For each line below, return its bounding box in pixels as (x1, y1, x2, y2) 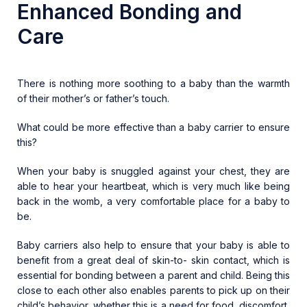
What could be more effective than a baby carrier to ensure (17, 121, 290, 134)
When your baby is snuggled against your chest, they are (17, 165, 290, 177)
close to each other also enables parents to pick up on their (17, 284, 290, 297)
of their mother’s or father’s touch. (17, 93, 169, 105)
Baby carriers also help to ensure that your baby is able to (17, 239, 290, 251)
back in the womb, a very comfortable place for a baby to (17, 195, 290, 208)
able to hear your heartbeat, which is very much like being (17, 180, 290, 193)
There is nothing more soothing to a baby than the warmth (17, 77, 290, 90)
